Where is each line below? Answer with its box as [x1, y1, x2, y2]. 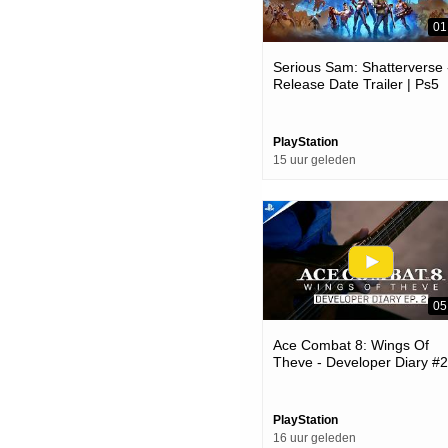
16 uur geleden [273, 431, 356, 446]
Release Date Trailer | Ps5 [273, 75, 439, 92]
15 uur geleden [273, 152, 356, 167]
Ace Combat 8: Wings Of [273, 337, 429, 354]
